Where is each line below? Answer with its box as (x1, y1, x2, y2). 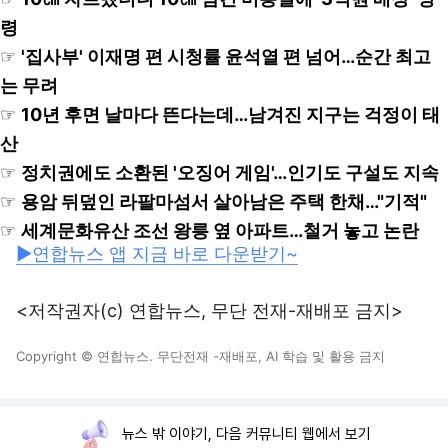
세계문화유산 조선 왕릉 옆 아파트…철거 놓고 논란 (21, 220, 419, 241)
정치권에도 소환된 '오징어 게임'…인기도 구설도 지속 (21, 162, 439, 183)
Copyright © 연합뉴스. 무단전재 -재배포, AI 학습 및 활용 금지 (16, 348, 385, 364)
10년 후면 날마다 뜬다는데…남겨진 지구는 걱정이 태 (21, 104, 440, 125)
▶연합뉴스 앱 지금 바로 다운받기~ (16, 243, 298, 264)
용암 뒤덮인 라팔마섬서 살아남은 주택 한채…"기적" (21, 191, 427, 212)
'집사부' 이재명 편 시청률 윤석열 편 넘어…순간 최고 (21, 46, 431, 67)
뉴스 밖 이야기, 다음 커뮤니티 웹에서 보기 (122, 425, 371, 443)
